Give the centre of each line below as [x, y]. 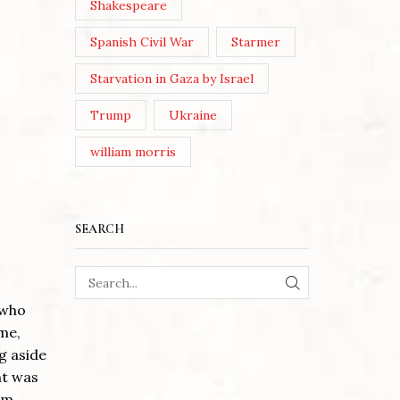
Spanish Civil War [142, 42]
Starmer [256, 42]
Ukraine [193, 116]
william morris [133, 152]
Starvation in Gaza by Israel [171, 79]
